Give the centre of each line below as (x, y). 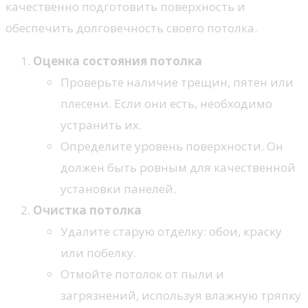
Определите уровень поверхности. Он (172, 146)
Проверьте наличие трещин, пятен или (177, 82)
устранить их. (101, 124)
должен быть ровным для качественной (178, 167)
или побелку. (98, 252)
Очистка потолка (87, 210)
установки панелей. (118, 188)
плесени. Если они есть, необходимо (166, 103)
